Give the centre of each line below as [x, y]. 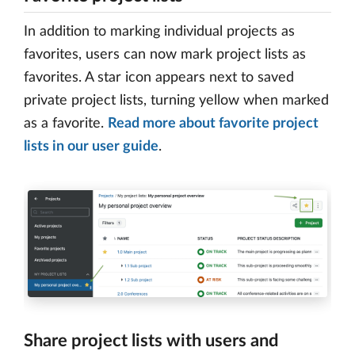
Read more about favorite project [213, 124]
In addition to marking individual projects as [159, 32]
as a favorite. [66, 124]
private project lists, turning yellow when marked [176, 101]
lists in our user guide [91, 147]
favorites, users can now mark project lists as [165, 55]
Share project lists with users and [151, 341]
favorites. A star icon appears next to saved [159, 78]
